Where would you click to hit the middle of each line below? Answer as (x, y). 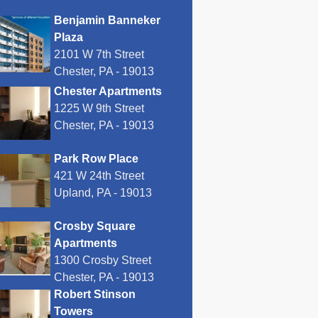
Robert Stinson (95, 295)
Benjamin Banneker (107, 20)
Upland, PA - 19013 (103, 193)
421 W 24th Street (99, 176)
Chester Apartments (108, 91)
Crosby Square (95, 226)
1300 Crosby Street (103, 261)
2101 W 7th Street (99, 54)
